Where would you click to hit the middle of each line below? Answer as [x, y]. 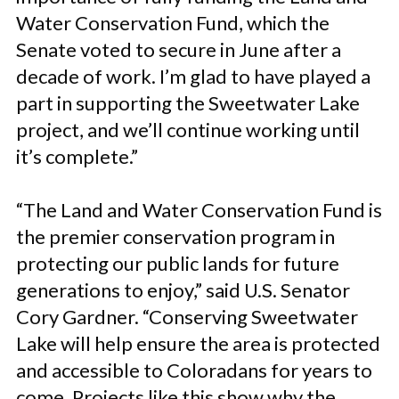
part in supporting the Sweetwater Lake [188, 103]
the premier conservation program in [175, 236]
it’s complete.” [77, 156]
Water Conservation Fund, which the [173, 23]
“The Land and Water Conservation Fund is [199, 210]
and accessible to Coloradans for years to [194, 370]
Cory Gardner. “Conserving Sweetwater [187, 317]
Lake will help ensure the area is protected [198, 343]
